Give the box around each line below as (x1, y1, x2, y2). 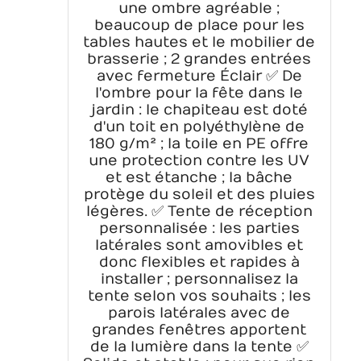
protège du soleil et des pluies (83, 185, 315, 203)
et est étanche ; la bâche (106, 168, 293, 186)
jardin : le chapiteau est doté (90, 101, 308, 118)
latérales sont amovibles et (95, 236, 304, 254)
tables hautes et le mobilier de (83, 33, 316, 51)
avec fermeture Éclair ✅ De (96, 67, 302, 85)
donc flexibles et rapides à (98, 253, 300, 271)
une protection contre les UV (89, 151, 310, 169)
